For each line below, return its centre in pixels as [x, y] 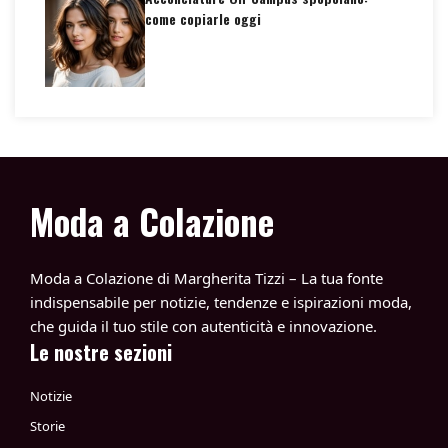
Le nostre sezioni [101, 352]
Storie [47, 426]
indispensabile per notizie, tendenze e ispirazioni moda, [221, 302]
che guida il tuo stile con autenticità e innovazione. [203, 326]
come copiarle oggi [203, 18]
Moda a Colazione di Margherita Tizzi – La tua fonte [206, 278]
